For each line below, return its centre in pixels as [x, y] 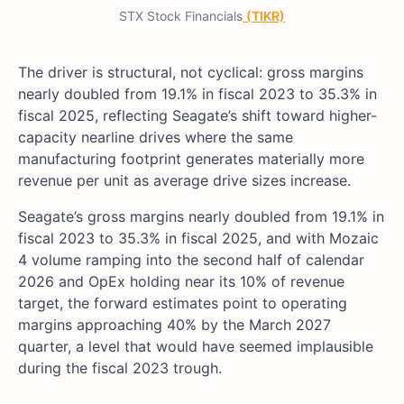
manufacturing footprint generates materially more [191, 159]
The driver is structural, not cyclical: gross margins [191, 73]
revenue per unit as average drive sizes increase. [184, 181]
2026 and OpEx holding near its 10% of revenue [181, 282]
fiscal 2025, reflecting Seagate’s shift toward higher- [197, 116]
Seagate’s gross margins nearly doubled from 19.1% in [201, 217]
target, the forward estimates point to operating [183, 303]
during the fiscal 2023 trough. [120, 368]
